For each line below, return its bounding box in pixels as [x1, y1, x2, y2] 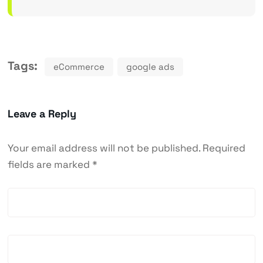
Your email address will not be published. [7, 141, 200, 155]
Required [202, 141, 245, 155]
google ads [126, 61, 174, 73]
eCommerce [53, 61, 104, 73]
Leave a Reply [7, 107, 76, 121]
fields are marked [7, 158, 92, 171]
